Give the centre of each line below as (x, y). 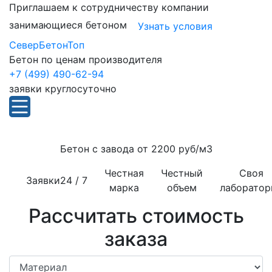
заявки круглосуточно (63, 89)
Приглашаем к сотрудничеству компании (109, 7)
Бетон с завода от (105, 149)
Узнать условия (175, 26)
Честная (124, 173)
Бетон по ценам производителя (86, 59)
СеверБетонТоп (47, 45)
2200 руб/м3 (182, 149)
